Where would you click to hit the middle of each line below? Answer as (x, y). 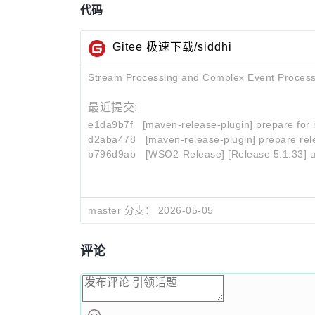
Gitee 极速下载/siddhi (172, 47)
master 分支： (121, 211)
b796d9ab (112, 154)
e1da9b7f (110, 125)
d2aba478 (112, 140)
